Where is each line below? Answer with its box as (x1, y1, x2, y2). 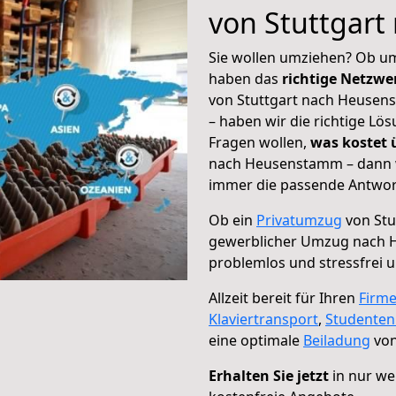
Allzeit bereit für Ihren (209, 288, 359, 308)
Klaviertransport (209, 309, 318, 329)
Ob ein (209, 210, 256, 230)
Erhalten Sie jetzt (209, 366, 329, 385)
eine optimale (209, 331, 303, 350)
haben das (209, 69, 282, 88)
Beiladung (303, 331, 370, 350)
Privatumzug (256, 210, 342, 230)
